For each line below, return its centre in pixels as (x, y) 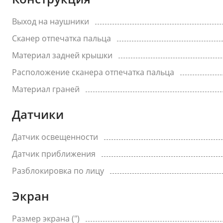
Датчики (38, 114)
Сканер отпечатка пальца (61, 38)
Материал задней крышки (62, 55)
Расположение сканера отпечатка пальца (93, 72)
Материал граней (46, 89)
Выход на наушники (51, 21)
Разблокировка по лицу (58, 171)
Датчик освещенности (55, 137)
